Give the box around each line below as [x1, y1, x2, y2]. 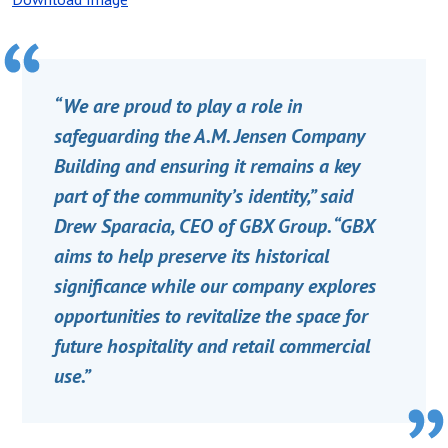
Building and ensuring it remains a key [54, 152, 360, 179]
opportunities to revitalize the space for [54, 302, 368, 329]
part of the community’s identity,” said [54, 182, 353, 209]
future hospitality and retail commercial [54, 332, 370, 359]
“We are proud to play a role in [54, 92, 302, 119]
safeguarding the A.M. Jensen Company [54, 122, 365, 149]
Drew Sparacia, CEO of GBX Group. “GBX [54, 212, 375, 239]
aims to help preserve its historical [54, 242, 329, 269]
